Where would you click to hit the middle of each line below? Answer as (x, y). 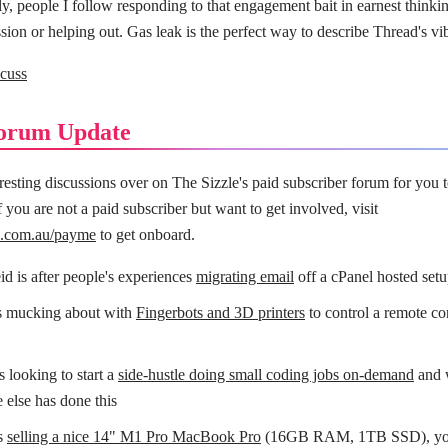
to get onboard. (145, 234)
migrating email (245, 276)
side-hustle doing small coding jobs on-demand (266, 374)
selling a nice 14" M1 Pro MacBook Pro (134, 436)
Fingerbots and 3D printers (220, 312)
